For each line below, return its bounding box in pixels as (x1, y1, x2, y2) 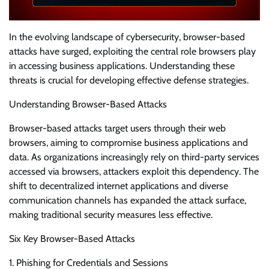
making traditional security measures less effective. (9, 209, 213, 221)
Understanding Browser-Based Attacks (9, 98, 167, 110)
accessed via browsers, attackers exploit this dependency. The (9, 166, 259, 178)
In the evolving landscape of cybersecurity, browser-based (9, 31, 245, 43)
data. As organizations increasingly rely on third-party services (9, 151, 259, 163)
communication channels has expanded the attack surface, (9, 195, 246, 207)
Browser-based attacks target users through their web (9, 122, 226, 134)
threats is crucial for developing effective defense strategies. (9, 74, 249, 86)
